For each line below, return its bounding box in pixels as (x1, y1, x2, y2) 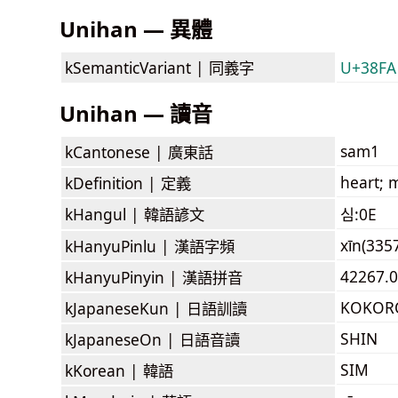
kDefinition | (65, 171, 161, 194)
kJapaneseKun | (65, 297, 187, 319)
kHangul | (65, 203, 144, 225)
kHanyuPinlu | (65, 235, 174, 257)
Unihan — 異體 (60, 13, 212, 44)
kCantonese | (65, 140, 168, 163)
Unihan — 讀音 (60, 98, 212, 128)
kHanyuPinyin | (65, 266, 182, 288)
